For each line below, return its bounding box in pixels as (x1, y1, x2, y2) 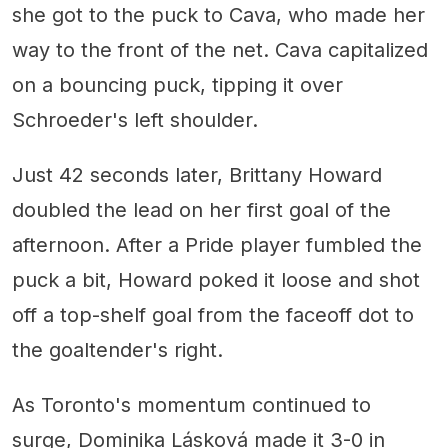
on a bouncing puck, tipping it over (12, 72, 343, 97)
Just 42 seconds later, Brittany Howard (12, 162, 382, 187)
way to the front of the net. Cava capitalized (12, 37, 428, 62)
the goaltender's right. (12, 337, 223, 362)
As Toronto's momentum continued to (12, 392, 371, 417)
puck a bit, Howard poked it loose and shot (12, 267, 420, 292)
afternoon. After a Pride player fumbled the (12, 232, 422, 257)
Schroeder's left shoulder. (12, 107, 258, 132)
